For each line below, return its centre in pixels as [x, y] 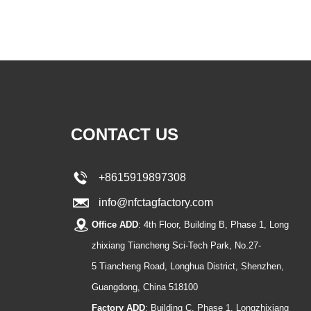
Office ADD [115, 224]
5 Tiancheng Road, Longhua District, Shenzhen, [189, 266]
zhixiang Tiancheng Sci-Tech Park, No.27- [176, 245]
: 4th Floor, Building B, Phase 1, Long [213, 224]
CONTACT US [125, 134]
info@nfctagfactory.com [153, 202]
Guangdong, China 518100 [145, 287]
